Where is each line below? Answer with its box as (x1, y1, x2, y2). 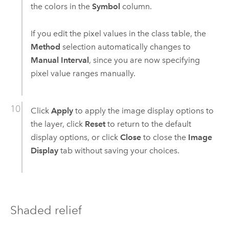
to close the (141, 132, 188, 142)
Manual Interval (30, 55, 89, 65)
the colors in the (30, 2, 92, 12)
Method (30, 41, 60, 52)
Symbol (91, 2, 120, 12)
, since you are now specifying (88, 55, 200, 65)
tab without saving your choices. (58, 145, 179, 155)
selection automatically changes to (60, 41, 191, 52)
